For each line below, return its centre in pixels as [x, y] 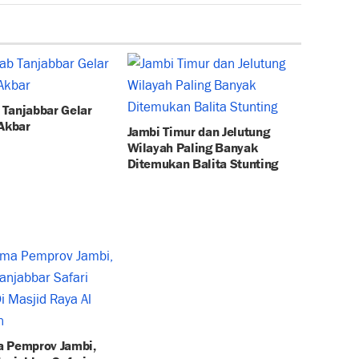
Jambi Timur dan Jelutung [198, 130]
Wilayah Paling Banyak [192, 146]
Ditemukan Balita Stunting [203, 162]
